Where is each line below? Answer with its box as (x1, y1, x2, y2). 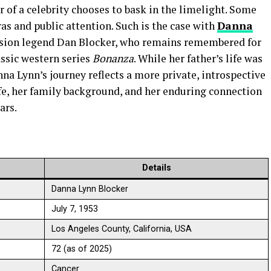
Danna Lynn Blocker (51, 184, 129, 194)
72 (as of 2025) (51, 244, 113, 254)
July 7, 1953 (51, 204, 99, 214)
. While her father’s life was (134, 51, 263, 65)
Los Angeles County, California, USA (51, 224, 192, 234)
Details (142, 163, 171, 173)
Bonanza (93, 51, 134, 65)
